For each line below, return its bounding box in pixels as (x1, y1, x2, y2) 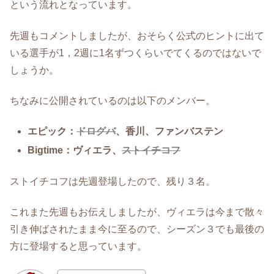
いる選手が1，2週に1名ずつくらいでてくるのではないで (10, 47, 261, 58)
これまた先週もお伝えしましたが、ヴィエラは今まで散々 (10, 207, 264, 218)
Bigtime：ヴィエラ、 (28, 145, 122, 156)
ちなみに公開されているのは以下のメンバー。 (10, 95, 215, 106)
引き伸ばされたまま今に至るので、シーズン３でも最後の (10, 224, 264, 235)
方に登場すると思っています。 (10, 241, 147, 252)
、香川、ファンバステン (116, 126, 224, 137)
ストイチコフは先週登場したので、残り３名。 (10, 176, 215, 187)
